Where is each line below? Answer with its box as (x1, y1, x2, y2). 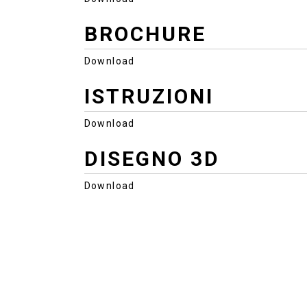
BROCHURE (84, 21, 206, 46)
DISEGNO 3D (84, 146, 220, 171)
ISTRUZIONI (84, 84, 214, 108)
